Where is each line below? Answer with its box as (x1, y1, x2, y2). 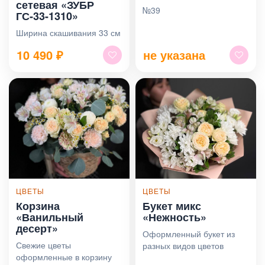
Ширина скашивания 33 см (16, 26, 121, 38)
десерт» (16, 220, 58, 236)
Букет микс (143, 198, 201, 214)
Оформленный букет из (143, 227, 235, 240)
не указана (143, 46, 205, 63)
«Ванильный (16, 209, 83, 225)
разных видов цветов (143, 239, 224, 251)
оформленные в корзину (16, 250, 112, 263)
